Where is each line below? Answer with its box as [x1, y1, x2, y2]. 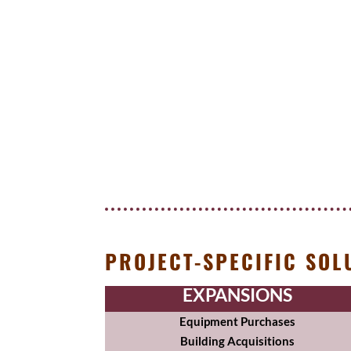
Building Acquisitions [179, 334, 295, 349]
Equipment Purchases [179, 314, 295, 329]
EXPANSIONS [182, 284, 292, 306]
